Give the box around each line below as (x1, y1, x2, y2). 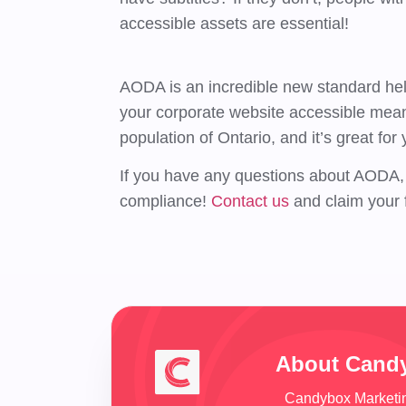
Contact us (211, 192, 290, 211)
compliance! (120, 192, 212, 211)
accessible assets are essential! (120, 14, 350, 33)
